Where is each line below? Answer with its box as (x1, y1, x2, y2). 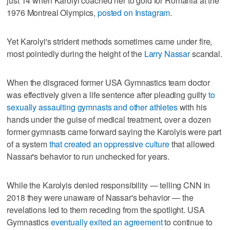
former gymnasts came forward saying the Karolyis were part (7, 125, 222, 138)
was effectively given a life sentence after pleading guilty (7, 88, 208, 101)
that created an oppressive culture (49, 138, 169, 150)
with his (177, 101, 207, 113)
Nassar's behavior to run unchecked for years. (7, 150, 170, 162)
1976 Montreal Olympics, (7, 6, 98, 18)
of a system (7, 138, 49, 150)
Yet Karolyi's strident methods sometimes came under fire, (7, 35, 213, 47)
